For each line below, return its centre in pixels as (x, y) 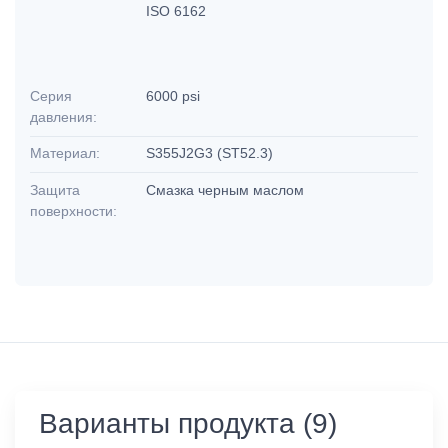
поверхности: (73, 210)
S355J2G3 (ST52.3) (212, 153)
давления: (63, 116)
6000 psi (173, 95)
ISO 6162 (178, 10)
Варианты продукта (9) (188, 423)
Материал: (65, 153)
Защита (55, 189)
